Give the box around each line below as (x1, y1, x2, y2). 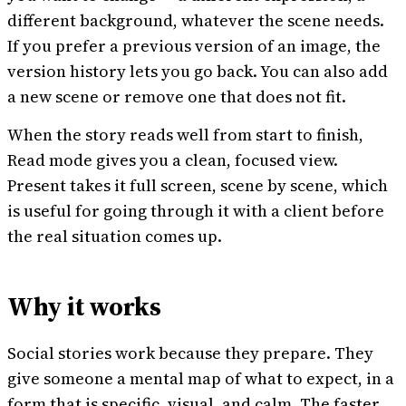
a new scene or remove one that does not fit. (7, 85, 346, 108)
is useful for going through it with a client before (7, 199, 384, 222)
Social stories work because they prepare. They (7, 342, 373, 364)
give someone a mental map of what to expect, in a (7, 367, 394, 390)
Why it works (7, 289, 161, 324)
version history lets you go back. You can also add (7, 60, 388, 82)
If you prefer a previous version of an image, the (7, 34, 381, 57)
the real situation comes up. (7, 225, 222, 247)
